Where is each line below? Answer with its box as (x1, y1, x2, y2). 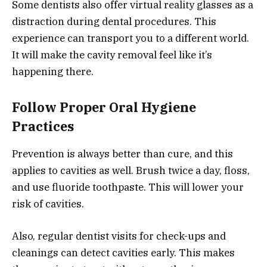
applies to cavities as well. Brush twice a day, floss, (12, 164, 250, 177)
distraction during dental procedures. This (12, 15, 216, 29)
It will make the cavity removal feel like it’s (12, 48, 212, 62)
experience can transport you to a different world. (12, 32, 249, 45)
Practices (12, 117, 74, 135)
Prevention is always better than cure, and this (12, 147, 233, 160)
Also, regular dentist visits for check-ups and (12, 229, 226, 243)
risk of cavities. (12, 197, 84, 210)
